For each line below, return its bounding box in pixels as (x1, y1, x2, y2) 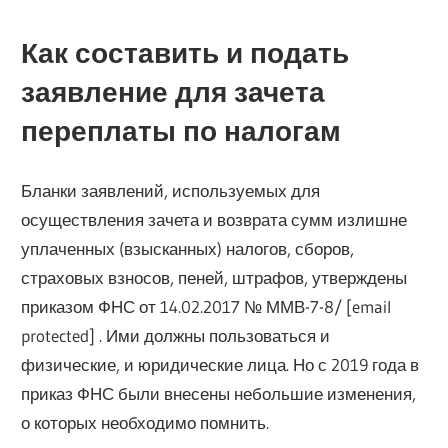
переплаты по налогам (21, 113, 342, 148)
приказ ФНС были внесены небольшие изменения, (21, 383, 417, 405)
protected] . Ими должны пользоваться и (21, 325, 331, 347)
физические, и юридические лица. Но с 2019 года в (21, 354, 420, 376)
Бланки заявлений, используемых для (21, 180, 321, 202)
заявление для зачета (21, 74, 326, 109)
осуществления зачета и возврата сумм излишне (21, 209, 408, 231)
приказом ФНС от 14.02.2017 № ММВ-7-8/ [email (21, 296, 392, 318)
